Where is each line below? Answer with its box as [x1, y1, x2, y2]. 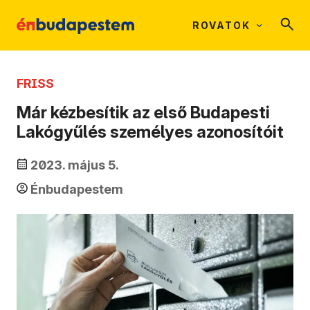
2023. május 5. [30, 158, 119, 173]
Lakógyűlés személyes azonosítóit [17, 122, 284, 143]
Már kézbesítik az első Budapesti [17, 102, 270, 123]
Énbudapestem [30, 182, 123, 197]
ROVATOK [192, 19, 250, 31]
